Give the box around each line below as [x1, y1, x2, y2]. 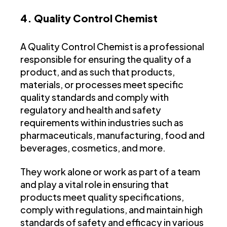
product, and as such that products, [20, 66, 175, 78]
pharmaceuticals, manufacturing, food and [20, 129, 205, 141]
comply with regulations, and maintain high [20, 204, 203, 216]
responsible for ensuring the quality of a [20, 53, 191, 65]
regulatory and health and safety [20, 104, 161, 116]
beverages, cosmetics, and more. [20, 142, 166, 154]
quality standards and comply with [20, 91, 169, 103]
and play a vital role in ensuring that [20, 178, 169, 191]
